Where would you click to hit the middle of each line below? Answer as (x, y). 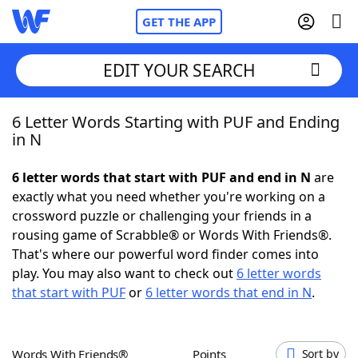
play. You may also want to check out (124, 273)
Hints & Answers (216, 296)
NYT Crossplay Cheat (106, 208)
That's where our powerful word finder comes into (165, 254)
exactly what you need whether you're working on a (169, 197)
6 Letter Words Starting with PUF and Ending (176, 122)
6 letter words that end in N (229, 292)
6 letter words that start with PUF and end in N (161, 177)
